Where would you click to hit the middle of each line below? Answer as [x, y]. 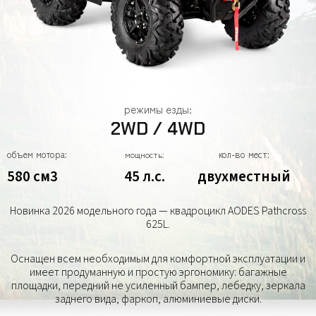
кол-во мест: [244, 154]
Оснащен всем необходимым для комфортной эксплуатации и [158, 259]
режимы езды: [158, 109]
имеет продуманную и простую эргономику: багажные [158, 273]
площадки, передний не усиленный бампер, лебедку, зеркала [158, 286]
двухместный [244, 177]
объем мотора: [37, 154]
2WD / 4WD [158, 129]
